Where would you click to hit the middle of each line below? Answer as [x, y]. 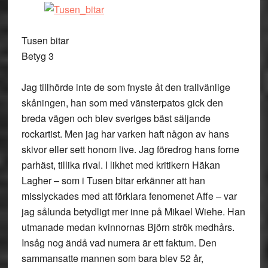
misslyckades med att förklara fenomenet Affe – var [129, 196]
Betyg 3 [37, 56]
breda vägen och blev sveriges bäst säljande [116, 118]
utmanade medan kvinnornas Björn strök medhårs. [128, 227]
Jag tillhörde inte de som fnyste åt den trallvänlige [126, 87]
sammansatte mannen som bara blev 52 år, [112, 258]
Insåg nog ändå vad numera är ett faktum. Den [119, 243]
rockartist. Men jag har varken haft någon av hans [125, 134]
